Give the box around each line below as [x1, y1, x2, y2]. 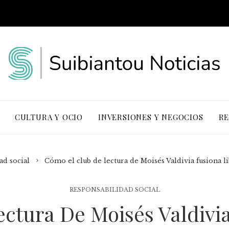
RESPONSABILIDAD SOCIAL [69, 186, 160, 193]
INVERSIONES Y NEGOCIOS [98, 112, 203, 122]
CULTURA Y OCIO [14, 112, 83, 122]
